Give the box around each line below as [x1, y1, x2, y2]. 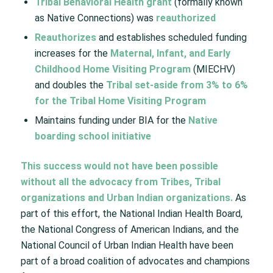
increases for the [34, 47, 110, 59]
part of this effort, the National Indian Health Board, [20, 207, 243, 219]
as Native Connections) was [34, 12, 156, 24]
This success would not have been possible [20, 160, 218, 172]
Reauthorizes [34, 31, 96, 43]
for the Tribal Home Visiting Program [34, 94, 206, 107]
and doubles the [34, 79, 106, 91]
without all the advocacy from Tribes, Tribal [20, 175, 221, 188]
